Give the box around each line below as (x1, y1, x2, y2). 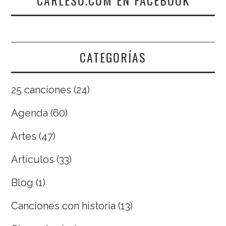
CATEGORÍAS (80, 47, 146, 66)
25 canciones (11, 83, 72, 96)
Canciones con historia (11, 199, 116, 212)
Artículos (11, 153, 54, 165)
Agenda (11, 106, 48, 119)
